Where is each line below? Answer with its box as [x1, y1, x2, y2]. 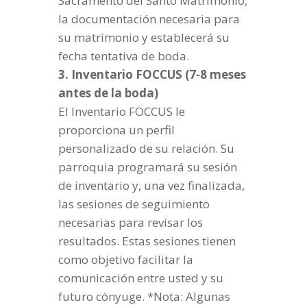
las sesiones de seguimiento [58, 196, 210, 212]
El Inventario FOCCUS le [58, 103, 185, 120]
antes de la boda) [58, 85, 158, 101]
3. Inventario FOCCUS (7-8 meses [58, 66, 246, 83]
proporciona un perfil [58, 122, 175, 138]
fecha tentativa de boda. [58, 48, 189, 64]
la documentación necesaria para [58, 11, 240, 27]
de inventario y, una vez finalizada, [58, 177, 245, 194]
